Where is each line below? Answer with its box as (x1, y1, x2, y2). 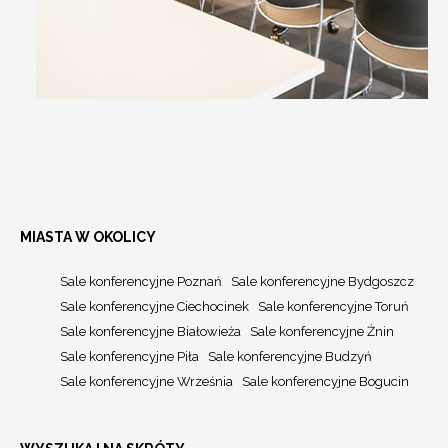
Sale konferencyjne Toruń (258, 298, 409, 314)
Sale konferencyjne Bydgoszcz (231, 273, 414, 289)
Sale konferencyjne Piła (60, 348, 199, 364)
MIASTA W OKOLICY (20, 228, 156, 245)
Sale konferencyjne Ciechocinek (60, 298, 249, 314)
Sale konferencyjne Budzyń (208, 348, 372, 364)
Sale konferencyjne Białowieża (60, 323, 241, 339)
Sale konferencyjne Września (60, 373, 233, 389)
